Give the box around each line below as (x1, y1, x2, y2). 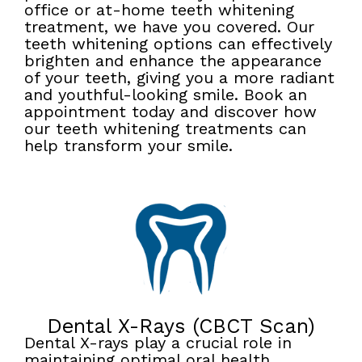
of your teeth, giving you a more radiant (24, 67, 335, 87)
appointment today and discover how (24, 101, 317, 121)
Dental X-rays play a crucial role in (24, 333, 292, 353)
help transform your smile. (24, 135, 233, 155)
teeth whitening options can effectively (24, 33, 332, 53)
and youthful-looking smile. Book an (24, 84, 307, 104)
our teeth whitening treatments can (24, 118, 306, 138)
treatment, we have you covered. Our (24, 16, 314, 36)
